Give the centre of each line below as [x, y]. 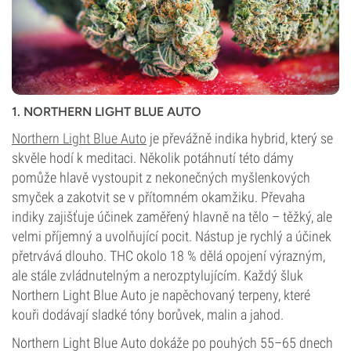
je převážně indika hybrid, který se [240, 138]
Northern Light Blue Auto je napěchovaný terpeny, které [161, 295]
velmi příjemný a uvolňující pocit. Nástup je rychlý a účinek [172, 236]
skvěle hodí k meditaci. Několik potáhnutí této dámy [153, 158]
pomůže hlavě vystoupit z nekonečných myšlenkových [161, 177]
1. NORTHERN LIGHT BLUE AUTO [107, 112]
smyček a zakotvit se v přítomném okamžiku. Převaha [158, 197]
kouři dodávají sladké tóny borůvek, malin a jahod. [148, 315]
